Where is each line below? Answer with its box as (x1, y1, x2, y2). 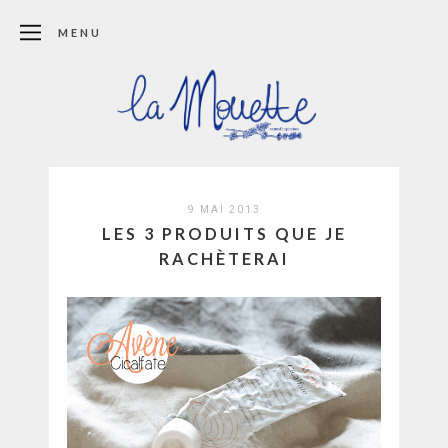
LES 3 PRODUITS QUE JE (101, 223, 347, 243)
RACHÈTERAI (158, 248, 290, 268)
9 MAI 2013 (187, 203, 261, 215)
